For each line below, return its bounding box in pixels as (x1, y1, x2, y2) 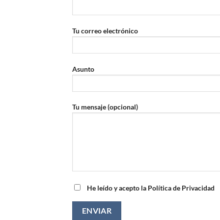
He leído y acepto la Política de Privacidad (87, 184, 215, 192)
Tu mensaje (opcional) (72, 103, 138, 111)
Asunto (72, 64, 94, 73)
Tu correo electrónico (72, 26, 138, 35)
